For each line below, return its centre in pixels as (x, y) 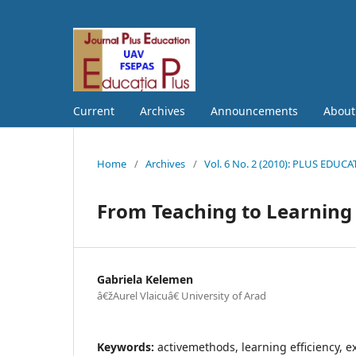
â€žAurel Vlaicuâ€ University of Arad (182, 295)
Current (94, 110)
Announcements (254, 110)
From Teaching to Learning (224, 211)
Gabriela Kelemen (145, 279)
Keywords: (127, 346)
